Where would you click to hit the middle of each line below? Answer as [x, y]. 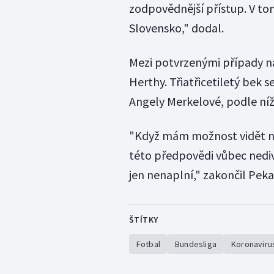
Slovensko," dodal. [176, 28]
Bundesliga [195, 244]
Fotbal [148, 244]
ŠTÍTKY [143, 220]
